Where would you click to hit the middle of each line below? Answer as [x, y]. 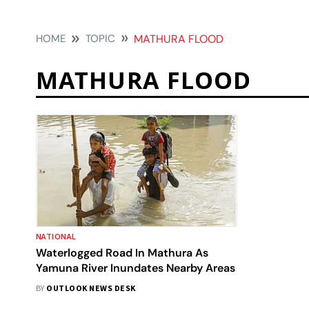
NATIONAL [56, 237]
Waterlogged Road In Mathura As [122, 253]
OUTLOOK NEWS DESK [91, 289]
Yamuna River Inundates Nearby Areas [136, 268]
